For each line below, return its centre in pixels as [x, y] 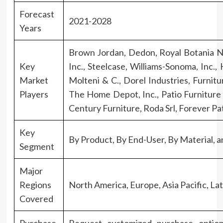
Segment [37, 146]
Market [34, 80]
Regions [35, 184]
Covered [36, 198]
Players [34, 94]
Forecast [37, 14]
